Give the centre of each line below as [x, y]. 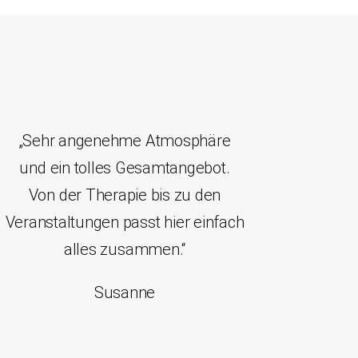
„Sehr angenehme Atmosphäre [125, 141]
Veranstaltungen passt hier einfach [125, 223]
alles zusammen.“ [125, 250]
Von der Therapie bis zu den [125, 195]
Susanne [125, 293]
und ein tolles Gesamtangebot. [125, 168]
